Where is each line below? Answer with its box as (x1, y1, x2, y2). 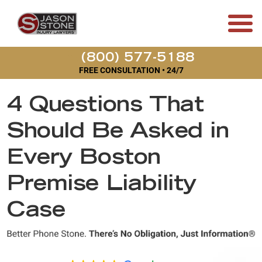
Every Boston (7, 149, 161, 170)
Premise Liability (7, 175, 196, 196)
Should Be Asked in (7, 122, 229, 143)
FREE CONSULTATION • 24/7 (78, 65, 184, 75)
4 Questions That (7, 96, 204, 117)
